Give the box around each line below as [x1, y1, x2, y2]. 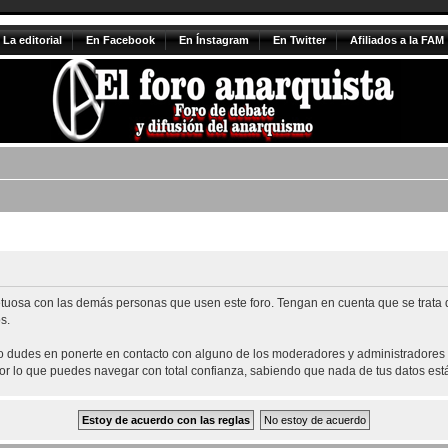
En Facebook [85, 34, 155, 46]
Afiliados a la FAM [349, 34, 444, 46]
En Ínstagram [178, 34, 249, 46]
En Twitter [272, 34, 326, 46]
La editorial [2, 34, 62, 46]
